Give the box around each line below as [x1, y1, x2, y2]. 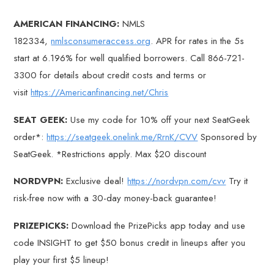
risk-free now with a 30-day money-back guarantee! [13, 191, 217, 206]
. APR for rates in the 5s [150, 34, 245, 48]
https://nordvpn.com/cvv [127, 174, 226, 188]
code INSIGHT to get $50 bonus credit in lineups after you [13, 235, 246, 250]
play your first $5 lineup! [13, 253, 109, 267]
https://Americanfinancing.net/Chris [31, 86, 169, 100]
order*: [13, 130, 47, 144]
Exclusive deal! [63, 174, 128, 188]
